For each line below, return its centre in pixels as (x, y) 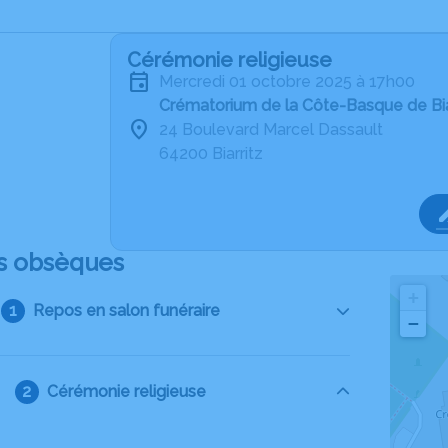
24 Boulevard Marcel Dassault (271, 129)
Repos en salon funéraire (126, 310)
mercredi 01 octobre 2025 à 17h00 (294, 81)
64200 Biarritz (211, 153)
